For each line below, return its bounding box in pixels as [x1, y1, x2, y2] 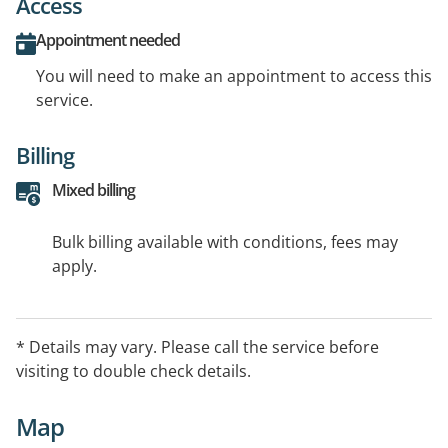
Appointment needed [36, 29, 180, 52]
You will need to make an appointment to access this [36, 65, 432, 88]
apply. [52, 255, 97, 278]
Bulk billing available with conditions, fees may [52, 231, 398, 254]
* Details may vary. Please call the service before [16, 336, 379, 359]
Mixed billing [52, 179, 135, 202]
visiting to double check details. [16, 360, 251, 383]
